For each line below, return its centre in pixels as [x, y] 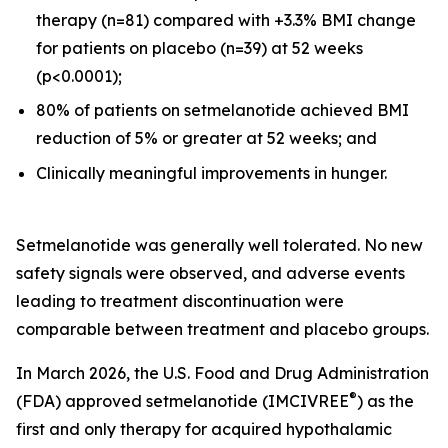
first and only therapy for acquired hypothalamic [204, 428]
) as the [385, 400]
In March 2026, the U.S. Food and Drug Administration [222, 372]
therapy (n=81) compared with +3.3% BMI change [226, 19]
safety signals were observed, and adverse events [210, 272]
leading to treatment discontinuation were [180, 300]
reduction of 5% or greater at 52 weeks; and [206, 138]
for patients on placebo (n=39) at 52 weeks [199, 47]
